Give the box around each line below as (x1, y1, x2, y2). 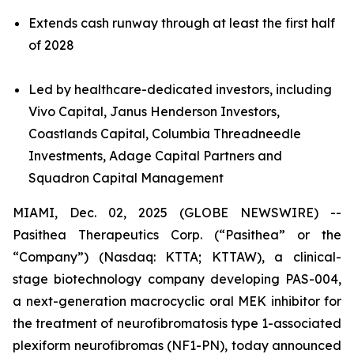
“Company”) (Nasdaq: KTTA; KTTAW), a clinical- (13, 249, 341, 265)
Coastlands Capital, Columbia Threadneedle (28, 126, 301, 141)
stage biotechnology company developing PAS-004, (13, 271, 341, 287)
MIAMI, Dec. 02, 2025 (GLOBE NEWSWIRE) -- (13, 205, 341, 220)
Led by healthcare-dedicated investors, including (28, 81, 332, 97)
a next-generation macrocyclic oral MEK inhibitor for (13, 293, 341, 309)
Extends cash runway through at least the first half (28, 15, 335, 31)
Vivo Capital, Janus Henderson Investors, (28, 104, 280, 119)
